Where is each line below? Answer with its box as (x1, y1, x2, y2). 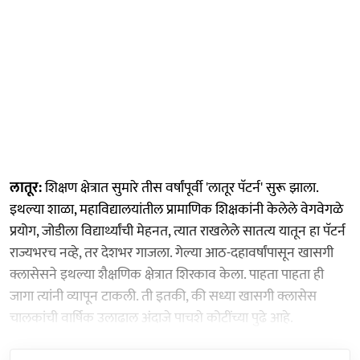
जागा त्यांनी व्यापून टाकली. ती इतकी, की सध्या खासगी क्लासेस (10, 284, 317, 309)
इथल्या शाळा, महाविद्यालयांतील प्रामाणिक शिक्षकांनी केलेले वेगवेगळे (10, 197, 343, 222)
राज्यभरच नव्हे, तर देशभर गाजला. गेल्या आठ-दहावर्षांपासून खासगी (10, 240, 333, 265)
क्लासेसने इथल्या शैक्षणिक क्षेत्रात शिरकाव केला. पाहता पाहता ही (10, 262, 324, 287)
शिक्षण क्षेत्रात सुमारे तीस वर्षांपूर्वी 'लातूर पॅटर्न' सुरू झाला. (42, 175, 318, 200)
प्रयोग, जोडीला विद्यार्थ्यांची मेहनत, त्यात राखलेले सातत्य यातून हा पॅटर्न (10, 219, 346, 243)
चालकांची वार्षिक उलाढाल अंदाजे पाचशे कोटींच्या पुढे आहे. (10, 305, 293, 330)
